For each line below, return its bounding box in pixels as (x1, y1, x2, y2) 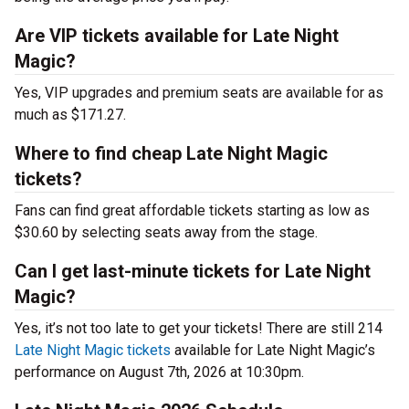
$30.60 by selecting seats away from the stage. (15, 224, 318, 241)
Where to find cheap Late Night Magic (15, 142, 328, 164)
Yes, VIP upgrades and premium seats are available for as (15, 84, 383, 101)
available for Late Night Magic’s (171, 341, 375, 359)
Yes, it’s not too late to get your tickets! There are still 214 (15, 320, 383, 337)
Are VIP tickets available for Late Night (15, 25, 339, 47)
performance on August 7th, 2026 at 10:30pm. (15, 363, 304, 381)
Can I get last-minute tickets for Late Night (15, 260, 371, 282)
